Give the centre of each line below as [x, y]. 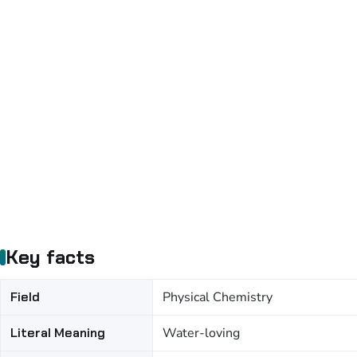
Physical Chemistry [218, 297]
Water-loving [201, 333]
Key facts [51, 257]
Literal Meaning [58, 333]
